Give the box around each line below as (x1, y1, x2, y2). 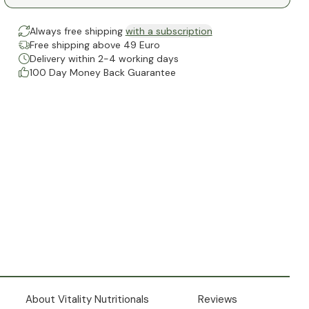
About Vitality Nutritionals (25, 292, 149, 307)
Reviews (198, 292, 238, 307)
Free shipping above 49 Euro (29, 39, 160, 52)
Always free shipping (29, 25, 126, 38)
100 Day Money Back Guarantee (29, 66, 176, 79)
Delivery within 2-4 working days (29, 52, 179, 66)
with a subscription (125, 25, 212, 38)
